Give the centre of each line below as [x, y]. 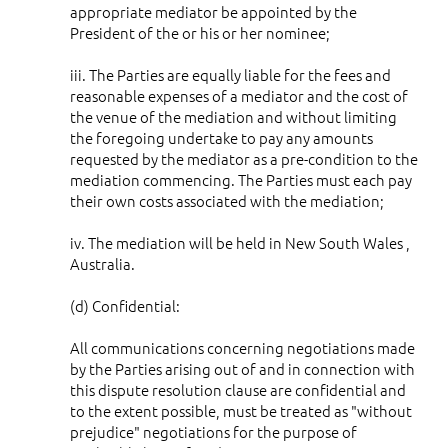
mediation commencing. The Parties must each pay [241, 179]
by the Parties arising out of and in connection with [242, 368]
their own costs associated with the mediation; [227, 200]
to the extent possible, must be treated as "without [241, 410]
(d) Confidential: [125, 305]
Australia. [102, 263]
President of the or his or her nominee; [200, 32]
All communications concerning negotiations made [242, 347]
